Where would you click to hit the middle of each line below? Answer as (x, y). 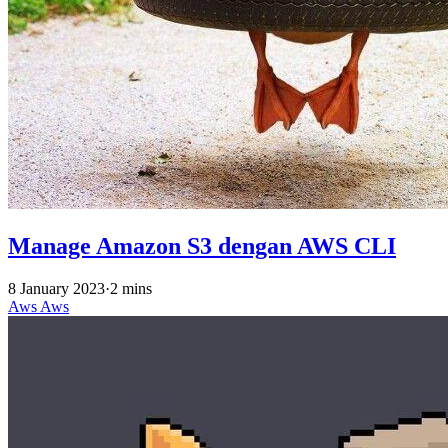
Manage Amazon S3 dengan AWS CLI (202, 245)
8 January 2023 (56, 288)
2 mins (131, 288)
